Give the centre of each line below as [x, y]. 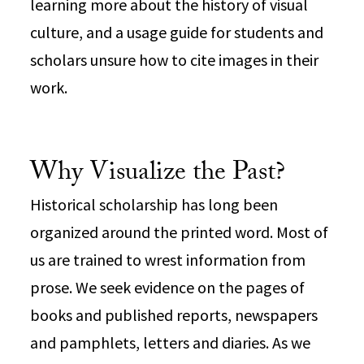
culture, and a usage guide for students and [177, 32]
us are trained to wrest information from [168, 260]
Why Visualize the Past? [158, 175]
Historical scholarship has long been [154, 204]
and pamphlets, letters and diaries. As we [171, 342]
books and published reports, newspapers [174, 315]
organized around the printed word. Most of [180, 232]
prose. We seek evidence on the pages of [168, 287]
